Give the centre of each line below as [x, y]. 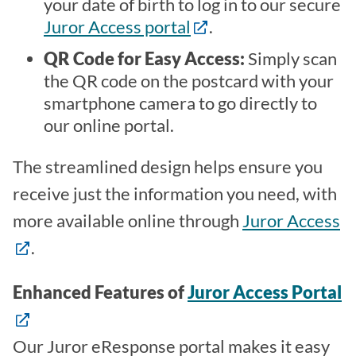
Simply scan [291, 58]
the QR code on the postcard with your [189, 81]
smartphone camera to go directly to [180, 103]
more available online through [128, 221]
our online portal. [109, 125]
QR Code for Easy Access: [144, 58]
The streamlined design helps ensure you [168, 167]
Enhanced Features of [100, 293]
